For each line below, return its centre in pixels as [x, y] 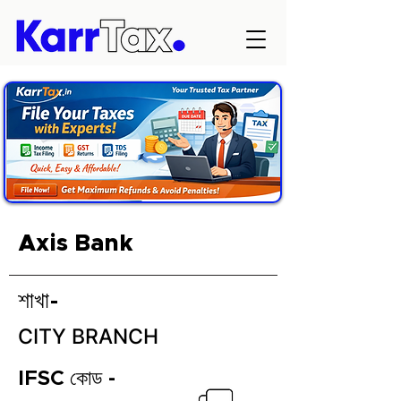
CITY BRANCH [88, 337]
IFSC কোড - [67, 379]
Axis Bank [76, 243]
